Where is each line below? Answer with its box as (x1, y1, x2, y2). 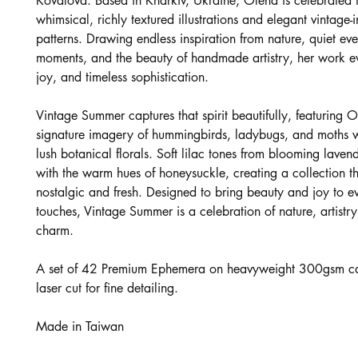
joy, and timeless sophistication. (36, 69, 209, 86)
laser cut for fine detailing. (36, 280, 178, 296)
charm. (36, 222, 74, 239)
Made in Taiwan (36, 318, 124, 335)
